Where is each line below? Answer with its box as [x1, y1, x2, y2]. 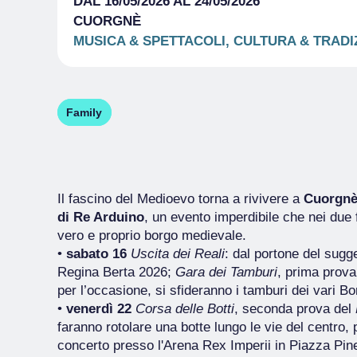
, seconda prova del [234, 301, 355, 316]
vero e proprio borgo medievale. [57, 228, 246, 243]
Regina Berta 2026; [57, 265, 175, 280]
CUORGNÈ [73, 14, 141, 29]
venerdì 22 [66, 301, 131, 316]
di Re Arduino [57, 210, 144, 225]
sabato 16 [66, 246, 127, 261]
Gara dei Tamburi [175, 265, 277, 280]
